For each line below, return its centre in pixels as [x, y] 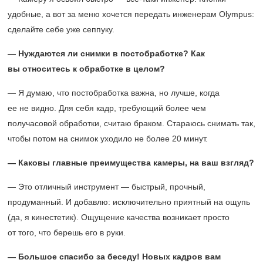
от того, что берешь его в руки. [67, 232]
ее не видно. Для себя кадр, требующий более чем [107, 108]
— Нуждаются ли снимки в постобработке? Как [106, 53]
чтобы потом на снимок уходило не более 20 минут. [108, 138]
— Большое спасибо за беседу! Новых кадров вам [114, 256]
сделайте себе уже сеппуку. [61, 29]
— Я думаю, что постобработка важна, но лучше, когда [114, 92]
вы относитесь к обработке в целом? [86, 68]
